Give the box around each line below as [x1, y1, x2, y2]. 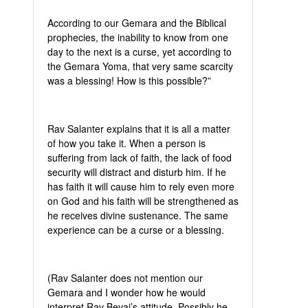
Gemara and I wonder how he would [47, 285, 206, 299]
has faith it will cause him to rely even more [47, 179, 234, 193]
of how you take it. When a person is [47, 136, 206, 150]
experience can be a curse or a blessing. [47, 223, 224, 236]
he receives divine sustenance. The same [47, 208, 228, 222]
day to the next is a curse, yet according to [47, 45, 232, 58]
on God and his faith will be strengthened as [47, 194, 239, 208]
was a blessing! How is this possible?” [47, 74, 211, 87]
